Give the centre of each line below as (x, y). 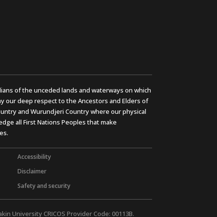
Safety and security (44, 186)
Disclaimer (32, 171)
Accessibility (34, 157)
